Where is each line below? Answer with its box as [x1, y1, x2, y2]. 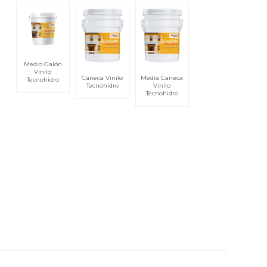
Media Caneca [141, 73, 184, 82]
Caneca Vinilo [82, 73, 123, 82]
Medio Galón [23, 60, 62, 68]
